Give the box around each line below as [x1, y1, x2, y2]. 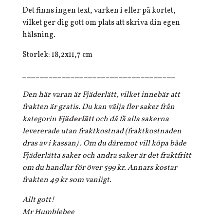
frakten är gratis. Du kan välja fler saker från [22, 102, 175, 112]
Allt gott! [22, 195, 54, 205]
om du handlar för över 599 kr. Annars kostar [22, 163, 177, 173]
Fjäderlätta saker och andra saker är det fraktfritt [22, 150, 191, 161]
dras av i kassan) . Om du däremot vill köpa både [22, 138, 186, 149]
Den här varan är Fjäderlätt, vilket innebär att [22, 90, 180, 100]
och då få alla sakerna [95, 114, 169, 125]
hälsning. [22, 30, 55, 40]
